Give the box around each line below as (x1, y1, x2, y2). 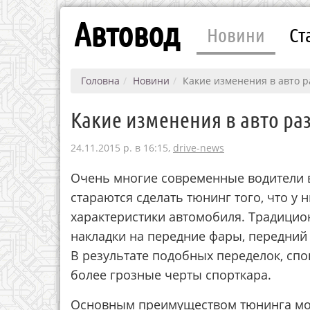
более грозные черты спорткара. (71, 266, 271, 283)
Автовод (74, 14, 179, 53)
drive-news (173, 141, 224, 154)
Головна (81, 74, 120, 87)
